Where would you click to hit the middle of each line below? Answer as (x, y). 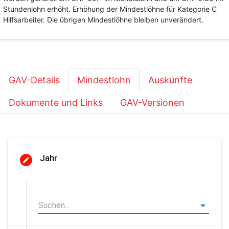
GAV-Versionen (152, 102)
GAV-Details (34, 80)
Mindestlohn (104, 80)
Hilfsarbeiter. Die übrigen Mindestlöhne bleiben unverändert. (103, 20)
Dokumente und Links (56, 102)
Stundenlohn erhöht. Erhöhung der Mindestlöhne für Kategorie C (110, 9)
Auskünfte (170, 80)
